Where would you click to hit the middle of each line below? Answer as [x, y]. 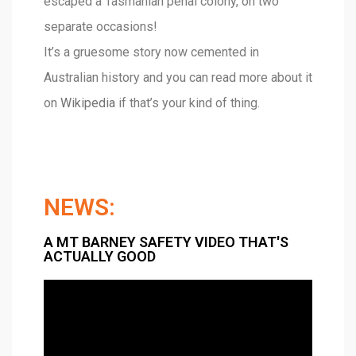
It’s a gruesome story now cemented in [151, 52]
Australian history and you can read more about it [178, 77]
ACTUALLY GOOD [100, 256]
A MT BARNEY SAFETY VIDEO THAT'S [166, 242]
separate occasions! [101, 26]
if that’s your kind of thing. [188, 103]
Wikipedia [88, 103]
